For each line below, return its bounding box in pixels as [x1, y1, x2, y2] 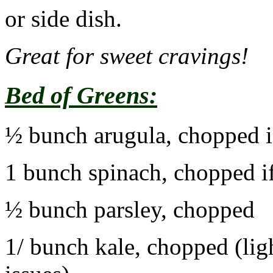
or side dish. [5, 5, 122, 32]
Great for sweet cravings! [5, 43, 249, 69]
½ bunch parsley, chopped [5, 196, 255, 222]
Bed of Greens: [5, 82, 157, 110]
